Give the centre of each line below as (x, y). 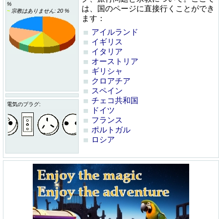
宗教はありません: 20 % (40, 11)
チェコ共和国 (115, 100)
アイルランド (115, 32)
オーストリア (115, 61)
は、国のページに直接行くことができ (148, 9)
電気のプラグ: (24, 104)
